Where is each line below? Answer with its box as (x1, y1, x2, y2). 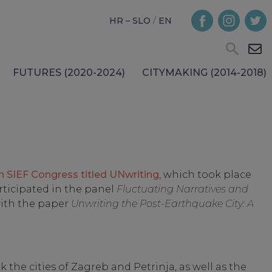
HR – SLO (109, 15, 151, 26)
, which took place (159, 169, 251, 180)
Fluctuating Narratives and (117, 183, 248, 195)
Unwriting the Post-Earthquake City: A (71, 198, 254, 209)
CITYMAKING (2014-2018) (142, 67, 267, 78)
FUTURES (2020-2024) (13, 67, 125, 78)
